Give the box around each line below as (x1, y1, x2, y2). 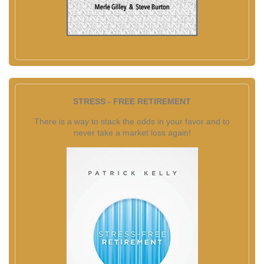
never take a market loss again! (73, 128, 191, 137)
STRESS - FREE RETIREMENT (73, 97, 191, 106)
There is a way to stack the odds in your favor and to (34, 117, 230, 126)
